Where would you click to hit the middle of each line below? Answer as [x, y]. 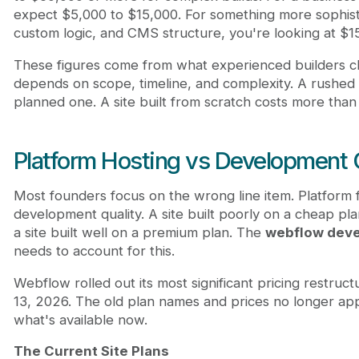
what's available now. [80, 319]
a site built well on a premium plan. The [139, 232]
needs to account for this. [94, 250]
